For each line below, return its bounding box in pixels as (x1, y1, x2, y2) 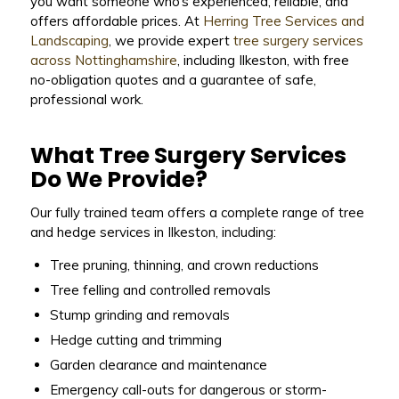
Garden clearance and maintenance (49, 356, 267, 374)
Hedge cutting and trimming (49, 331, 222, 349)
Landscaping (29, 32, 109, 50)
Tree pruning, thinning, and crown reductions (49, 256, 319, 274)
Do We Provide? (29, 163, 208, 195)
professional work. (29, 91, 143, 109)
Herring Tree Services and (202, 12, 364, 30)
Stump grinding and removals (49, 306, 230, 324)
